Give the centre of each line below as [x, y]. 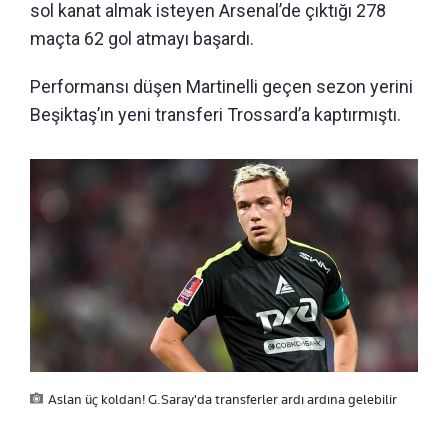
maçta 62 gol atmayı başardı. [142, 39]
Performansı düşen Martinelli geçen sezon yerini [221, 87]
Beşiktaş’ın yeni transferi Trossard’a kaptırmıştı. [215, 115]
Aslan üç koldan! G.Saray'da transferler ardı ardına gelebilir [222, 399]
